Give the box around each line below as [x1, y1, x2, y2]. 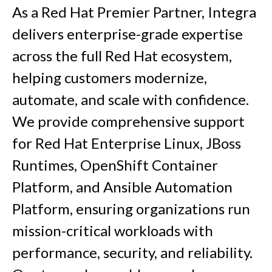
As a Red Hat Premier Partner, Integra [12, 3, 256, 21]
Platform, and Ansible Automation [12, 178, 233, 196]
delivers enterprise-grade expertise [12, 25, 243, 43]
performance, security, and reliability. [12, 243, 253, 262]
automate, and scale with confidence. [12, 90, 249, 109]
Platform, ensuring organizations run [12, 200, 250, 218]
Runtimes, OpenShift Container [12, 156, 218, 174]
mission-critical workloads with [12, 222, 213, 240]
